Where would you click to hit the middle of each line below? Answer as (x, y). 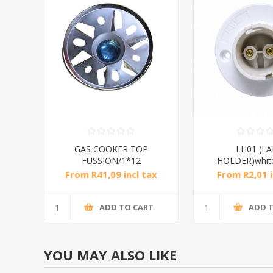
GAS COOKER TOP (111, 149)
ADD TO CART (126, 207)
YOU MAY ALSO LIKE (110, 254)
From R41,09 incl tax (111, 174)
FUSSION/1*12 (111, 160)
